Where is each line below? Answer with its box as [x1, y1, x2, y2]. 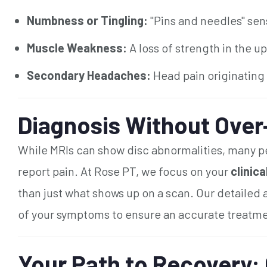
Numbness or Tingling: [27, 13, 148, 27]
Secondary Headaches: [27, 67, 151, 82]
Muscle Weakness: [27, 40, 127, 55]
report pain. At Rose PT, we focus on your [18, 163, 231, 178]
